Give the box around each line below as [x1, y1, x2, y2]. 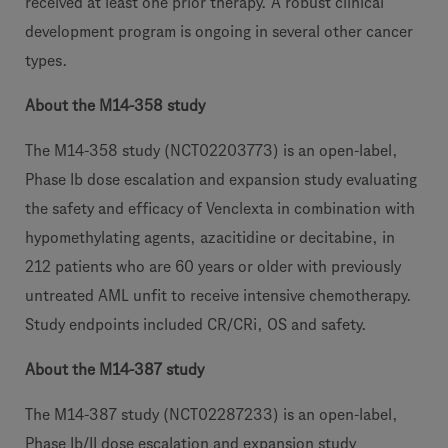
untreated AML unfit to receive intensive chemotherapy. [25, 287, 412, 304]
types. [25, 52, 68, 69]
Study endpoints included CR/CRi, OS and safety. [25, 316, 367, 333]
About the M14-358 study [25, 97, 209, 114]
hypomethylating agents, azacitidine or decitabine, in [25, 229, 395, 246]
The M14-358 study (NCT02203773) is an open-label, [25, 142, 398, 159]
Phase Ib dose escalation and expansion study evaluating [25, 171, 417, 188]
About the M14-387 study [25, 361, 208, 378]
